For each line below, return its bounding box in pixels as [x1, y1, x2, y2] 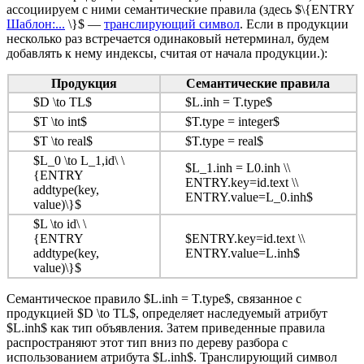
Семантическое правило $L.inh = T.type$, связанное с [6, 292, 301, 306]
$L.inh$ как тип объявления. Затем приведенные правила [6, 321, 325, 336]
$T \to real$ [32, 134, 93, 149]
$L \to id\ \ [32, 217, 86, 232]
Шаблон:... [6, 17, 65, 32]
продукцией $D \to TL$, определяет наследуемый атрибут [6, 306, 327, 321]
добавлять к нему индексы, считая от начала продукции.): [6, 46, 327, 61]
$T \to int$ [32, 115, 87, 129]
